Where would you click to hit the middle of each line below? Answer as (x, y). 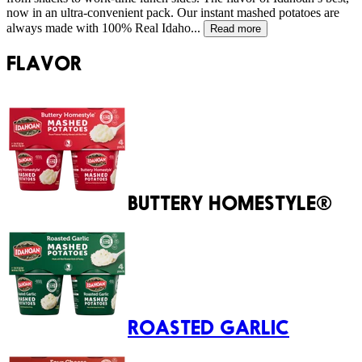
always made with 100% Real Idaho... (103, 28)
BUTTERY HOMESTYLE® (230, 202)
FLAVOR (44, 63)
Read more (236, 29)
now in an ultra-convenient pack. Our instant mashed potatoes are (173, 13)
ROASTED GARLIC (208, 327)
